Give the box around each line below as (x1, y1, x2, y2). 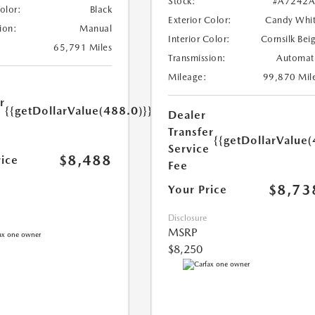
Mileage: (168, 72, 207, 83)
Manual (79, 23, 112, 34)
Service (168, 142, 210, 156)
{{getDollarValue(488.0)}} (4, 104, 153, 118)
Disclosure (168, 213, 207, 224)
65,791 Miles (53, 42, 112, 53)
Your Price (168, 183, 228, 197)
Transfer (168, 125, 214, 139)
